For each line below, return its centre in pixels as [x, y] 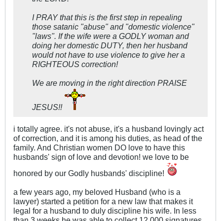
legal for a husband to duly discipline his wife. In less [105, 211]
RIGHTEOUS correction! [75, 64]
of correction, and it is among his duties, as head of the [108, 138]
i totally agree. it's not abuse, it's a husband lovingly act [109, 129]
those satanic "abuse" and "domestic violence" [113, 27]
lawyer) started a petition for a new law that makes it [103, 202]
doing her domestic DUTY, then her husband [110, 46]
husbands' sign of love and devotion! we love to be [101, 157]
